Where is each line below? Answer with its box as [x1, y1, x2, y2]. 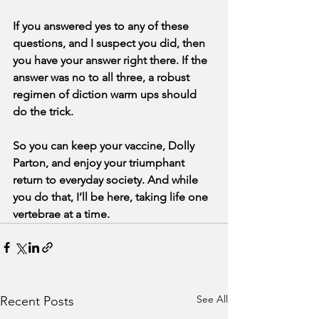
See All [197, 293, 228, 306]
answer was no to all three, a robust [13, 70, 192, 85]
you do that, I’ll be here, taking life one [13, 190, 211, 204]
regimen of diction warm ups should [13, 88, 199, 102]
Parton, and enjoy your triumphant [13, 156, 187, 170]
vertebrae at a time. [13, 207, 110, 221]
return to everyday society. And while [13, 173, 201, 187]
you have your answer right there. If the [13, 53, 210, 68]
